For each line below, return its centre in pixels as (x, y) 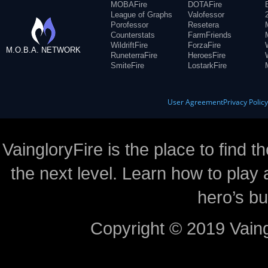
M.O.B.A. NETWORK (43, 50)
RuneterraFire (134, 55)
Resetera (203, 25)
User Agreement (196, 102)
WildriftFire (129, 45)
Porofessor (130, 25)
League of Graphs (141, 15)
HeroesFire (207, 55)
